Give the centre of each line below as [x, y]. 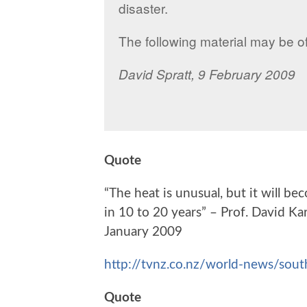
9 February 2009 [246, 74]
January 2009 [143, 232]
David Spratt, [158, 74]
